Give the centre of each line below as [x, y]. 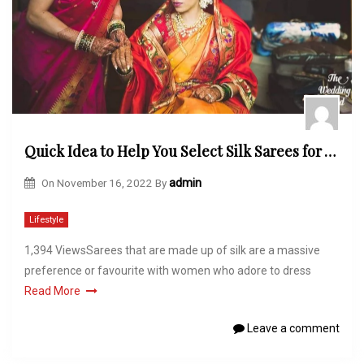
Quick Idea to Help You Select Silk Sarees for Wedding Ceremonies [330, 152]
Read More [52, 291]
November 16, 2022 [104, 182]
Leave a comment [292, 329]
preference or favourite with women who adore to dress [168, 271]
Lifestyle [46, 220]
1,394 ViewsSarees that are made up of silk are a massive [172, 251]
